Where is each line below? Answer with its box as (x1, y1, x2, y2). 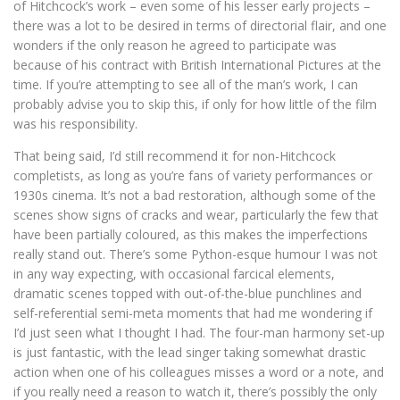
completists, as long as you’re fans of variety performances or (13, 166, 372, 184)
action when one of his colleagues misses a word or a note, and (13, 362, 384, 380)
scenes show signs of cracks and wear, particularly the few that (13, 205, 379, 223)
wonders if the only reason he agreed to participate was (13, 36, 337, 54)
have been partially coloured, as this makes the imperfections (13, 225, 368, 243)
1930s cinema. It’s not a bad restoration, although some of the (13, 186, 376, 204)
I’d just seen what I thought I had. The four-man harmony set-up (13, 323, 385, 341)
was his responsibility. (13, 114, 137, 132)
